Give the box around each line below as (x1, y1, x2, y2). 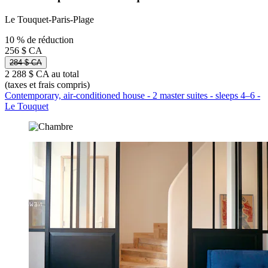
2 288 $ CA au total (5, 68, 79, 79)
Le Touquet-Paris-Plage (5, 14, 94, 25)
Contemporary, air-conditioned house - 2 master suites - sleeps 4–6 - (5, 90, 260, 100)
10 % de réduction (5, 34, 74, 45)
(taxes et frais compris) (5, 79, 90, 90)
